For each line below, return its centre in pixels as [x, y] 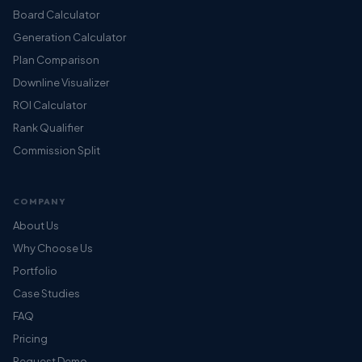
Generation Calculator [69, 37]
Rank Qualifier [48, 127]
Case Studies [46, 293]
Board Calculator [56, 14]
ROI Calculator [50, 105]
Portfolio [35, 270]
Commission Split [57, 150]
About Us [36, 225]
